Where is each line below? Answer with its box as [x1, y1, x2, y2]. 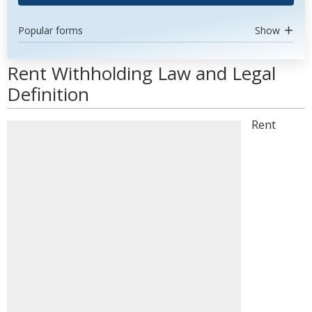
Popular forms [18, 24, 83, 37]
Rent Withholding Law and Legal [7, 61, 276, 86]
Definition [7, 81, 89, 107]
